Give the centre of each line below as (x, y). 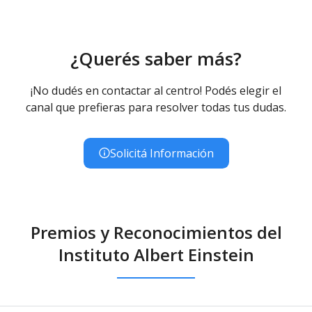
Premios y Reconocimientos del (156, 232)
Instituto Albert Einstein (156, 254)
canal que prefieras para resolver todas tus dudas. (156, 107)
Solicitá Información (162, 153)
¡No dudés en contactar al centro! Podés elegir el (156, 90)
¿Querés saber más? (156, 58)
